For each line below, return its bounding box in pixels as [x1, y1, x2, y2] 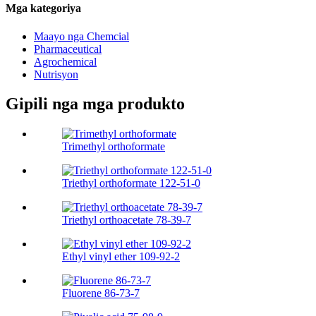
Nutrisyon [34, 68, 78, 80]
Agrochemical [34, 55, 97, 68]
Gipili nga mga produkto [6, 95, 185, 114]
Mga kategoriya [6, 2, 81, 15]
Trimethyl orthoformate [62, 140, 165, 153]
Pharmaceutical [34, 42, 102, 55]
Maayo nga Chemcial [34, 30, 129, 42]
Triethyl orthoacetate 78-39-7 [62, 214, 191, 226]
